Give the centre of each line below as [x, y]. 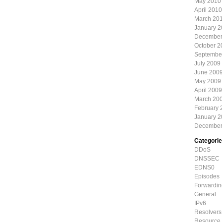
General [205, 194]
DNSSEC [207, 159]
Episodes [207, 176]
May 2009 [208, 81]
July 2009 [207, 63]
